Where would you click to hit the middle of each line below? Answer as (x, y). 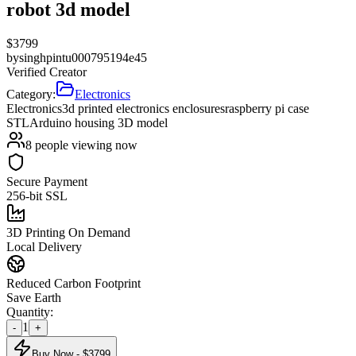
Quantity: (30, 311)
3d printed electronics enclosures (143, 108)
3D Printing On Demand (68, 232)
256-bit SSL (37, 195)
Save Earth (34, 297)
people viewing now (85, 145)
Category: (31, 94)
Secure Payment (47, 181)
